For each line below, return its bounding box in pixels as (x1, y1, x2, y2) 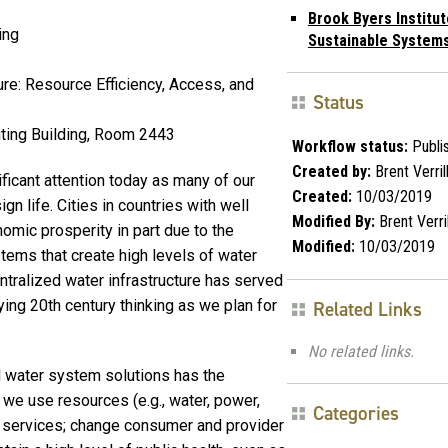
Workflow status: (292, 136, 408, 156)
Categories (313, 400, 399, 426)
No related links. (308, 341, 414, 361)
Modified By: (292, 211, 375, 231)
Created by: (292, 161, 371, 181)
